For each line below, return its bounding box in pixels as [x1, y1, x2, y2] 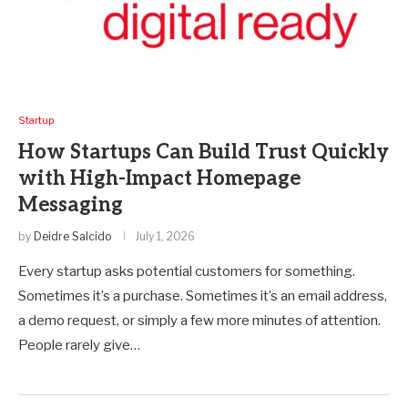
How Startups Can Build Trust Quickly [18, 139, 389, 164]
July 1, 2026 [135, 229, 195, 243]
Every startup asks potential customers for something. [18, 262, 355, 280]
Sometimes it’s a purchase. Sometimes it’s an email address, [18, 287, 387, 304]
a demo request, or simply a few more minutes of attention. [18, 311, 381, 329]
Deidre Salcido [34, 229, 111, 243]
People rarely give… [18, 336, 140, 353]
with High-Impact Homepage [18, 166, 301, 190]
